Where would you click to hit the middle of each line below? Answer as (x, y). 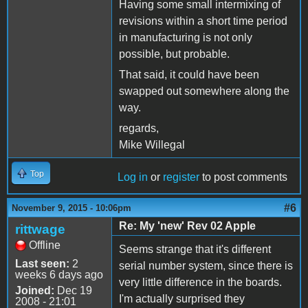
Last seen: (42, 263)
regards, (139, 128)
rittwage (40, 229)
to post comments (243, 177)
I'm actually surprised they (182, 298)
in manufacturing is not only (186, 37)
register (181, 177)
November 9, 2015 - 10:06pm (71, 208)
